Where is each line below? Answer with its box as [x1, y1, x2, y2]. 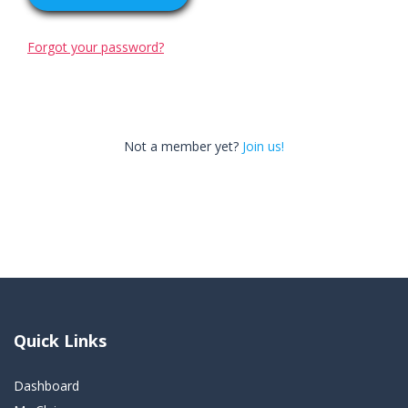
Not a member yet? [124, 138, 239, 155]
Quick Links [14, 330, 107, 352]
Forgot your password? [27, 38, 164, 56]
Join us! [242, 138, 284, 155]
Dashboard [14, 377, 79, 394]
